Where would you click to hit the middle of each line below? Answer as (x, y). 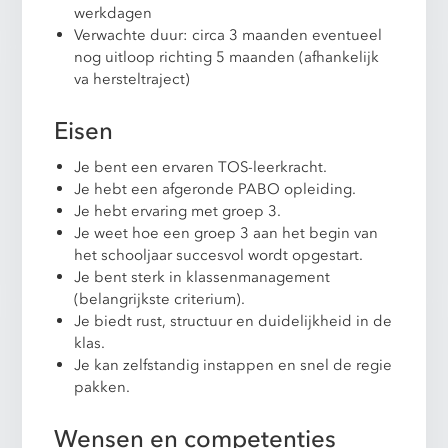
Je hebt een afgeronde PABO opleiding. (215, 188)
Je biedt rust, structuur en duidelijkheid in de (233, 320)
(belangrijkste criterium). (160, 298)
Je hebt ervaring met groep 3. (178, 210)
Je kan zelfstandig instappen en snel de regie (233, 364)
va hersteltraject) (132, 78)
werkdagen (113, 12)
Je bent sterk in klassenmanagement (202, 276)
